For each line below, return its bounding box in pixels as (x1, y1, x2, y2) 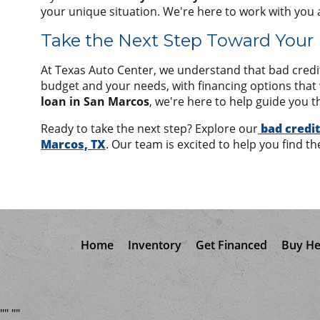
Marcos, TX (41, 136, 106, 152)
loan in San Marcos (41, 93, 149, 109)
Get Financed (195, 236, 267, 253)
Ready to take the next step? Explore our (41, 120, 258, 136)
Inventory (127, 236, 181, 253)
